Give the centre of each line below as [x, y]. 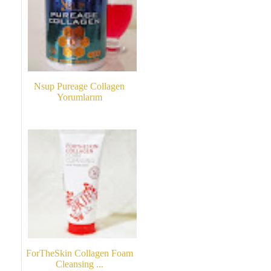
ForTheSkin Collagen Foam [79, 253]
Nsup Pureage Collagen [79, 87]
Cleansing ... [79, 264]
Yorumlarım [79, 97]
